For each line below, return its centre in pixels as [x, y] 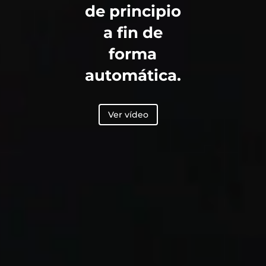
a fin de [133, 33]
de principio [133, 12]
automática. [133, 76]
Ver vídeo [129, 114]
